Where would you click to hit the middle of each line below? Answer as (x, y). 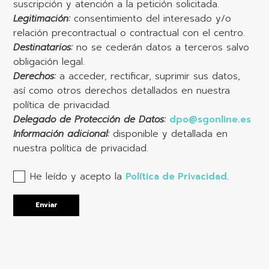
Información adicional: (62, 134)
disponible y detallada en (169, 134)
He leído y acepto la (78, 177)
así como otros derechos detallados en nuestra (122, 91)
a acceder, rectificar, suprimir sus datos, (148, 76)
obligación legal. (49, 62)
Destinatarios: (43, 47)
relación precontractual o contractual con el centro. (129, 33)
